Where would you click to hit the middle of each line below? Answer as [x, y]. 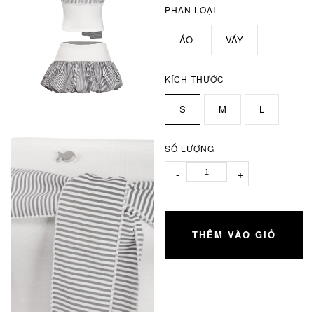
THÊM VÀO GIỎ [234, 234]
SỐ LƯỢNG [190, 148]
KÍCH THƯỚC [195, 78]
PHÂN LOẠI [191, 9]
